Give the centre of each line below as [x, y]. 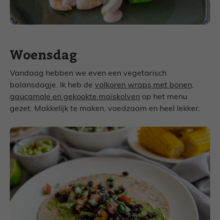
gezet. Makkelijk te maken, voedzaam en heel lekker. [105, 109]
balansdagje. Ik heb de [52, 85]
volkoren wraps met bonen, [144, 85]
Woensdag [43, 55]
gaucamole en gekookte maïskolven [75, 97]
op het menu [164, 97]
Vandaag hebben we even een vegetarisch [88, 73]
